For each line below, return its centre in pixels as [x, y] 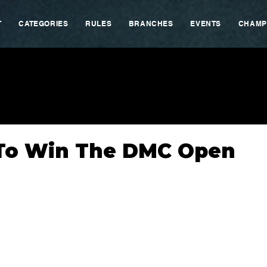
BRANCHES [151, 24]
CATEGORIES [44, 24]
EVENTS [206, 24]
